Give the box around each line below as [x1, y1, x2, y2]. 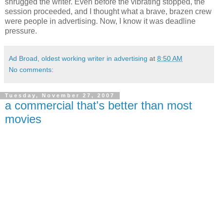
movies [5, 112, 41, 126]
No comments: [9, 65, 54, 73]
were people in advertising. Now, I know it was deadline [5, 17, 196, 25]
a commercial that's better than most [5, 98, 192, 112]
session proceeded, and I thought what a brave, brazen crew [5, 7, 212, 16]
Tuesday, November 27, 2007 [5, 92, 115, 99]
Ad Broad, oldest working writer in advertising [9, 54, 147, 62]
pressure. [5, 26, 37, 35]
